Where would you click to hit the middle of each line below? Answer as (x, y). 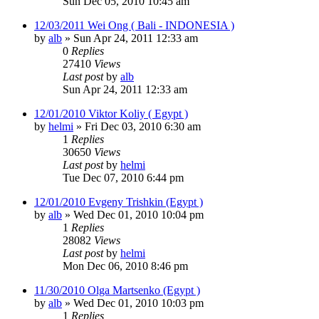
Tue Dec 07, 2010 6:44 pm (123, 177)
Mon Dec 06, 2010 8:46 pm (125, 266)
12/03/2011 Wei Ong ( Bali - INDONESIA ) (134, 25)
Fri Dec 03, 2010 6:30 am (143, 126)
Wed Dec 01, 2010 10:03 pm (138, 303)
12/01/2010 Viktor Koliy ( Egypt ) (111, 113)
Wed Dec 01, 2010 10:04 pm (138, 214)
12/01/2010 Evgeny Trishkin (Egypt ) (119, 202)
